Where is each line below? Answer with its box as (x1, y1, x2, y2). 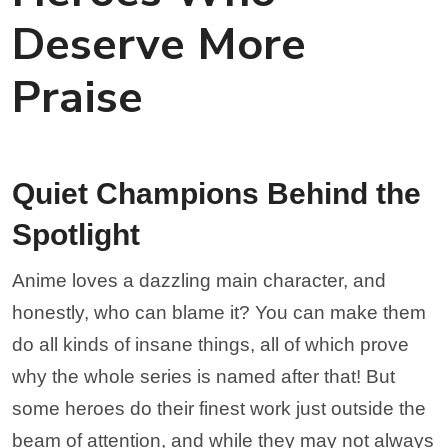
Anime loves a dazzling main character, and (12, 270, 386, 291)
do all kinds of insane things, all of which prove (12, 334, 409, 355)
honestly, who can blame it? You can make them (12, 302, 426, 323)
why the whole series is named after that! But (12, 366, 395, 387)
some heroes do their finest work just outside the (12, 398, 426, 419)
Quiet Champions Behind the (12, 177, 421, 210)
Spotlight (12, 218, 140, 251)
